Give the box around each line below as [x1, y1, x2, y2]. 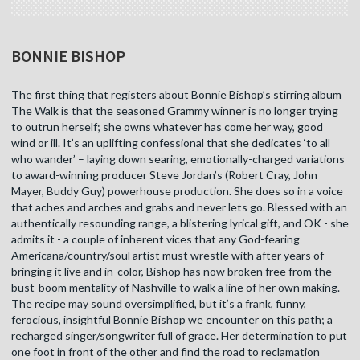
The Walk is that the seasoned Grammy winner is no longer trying [11, 104, 338, 118]
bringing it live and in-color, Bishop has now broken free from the [11, 264, 332, 279]
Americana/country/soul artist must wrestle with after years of [11, 248, 324, 263]
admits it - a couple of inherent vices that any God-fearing [11, 232, 300, 247]
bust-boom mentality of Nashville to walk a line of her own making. [11, 280, 340, 295]
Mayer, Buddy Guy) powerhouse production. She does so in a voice [11, 184, 343, 198]
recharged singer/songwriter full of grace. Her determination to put [11, 329, 347, 343]
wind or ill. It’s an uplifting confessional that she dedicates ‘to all [11, 136, 330, 150]
